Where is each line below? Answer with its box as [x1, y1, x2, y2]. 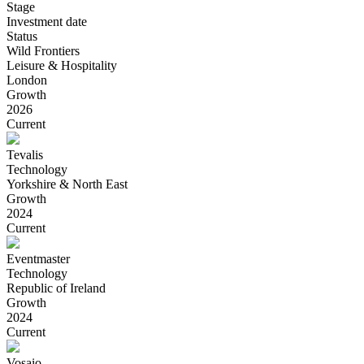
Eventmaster [6, 251, 70, 266]
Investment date [6, 14, 87, 28]
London [6, 72, 47, 87]
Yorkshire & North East [6, 176, 128, 191]
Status [6, 28, 37, 43]
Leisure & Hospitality [6, 58, 117, 72]
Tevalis [6, 147, 43, 162]
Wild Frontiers [6, 43, 80, 58]
